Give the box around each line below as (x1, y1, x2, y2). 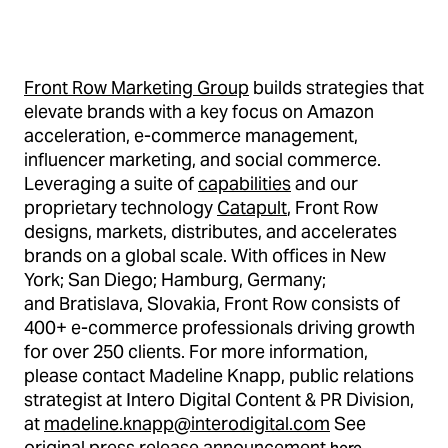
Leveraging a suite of (24, 172, 198, 195)
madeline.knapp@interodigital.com (44, 412, 330, 435)
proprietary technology (24, 196, 217, 219)
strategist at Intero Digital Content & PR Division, (24, 388, 414, 411)
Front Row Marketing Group (24, 76, 249, 99)
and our (291, 172, 358, 195)
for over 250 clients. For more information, (24, 340, 368, 363)
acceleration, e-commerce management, (24, 124, 358, 147)
